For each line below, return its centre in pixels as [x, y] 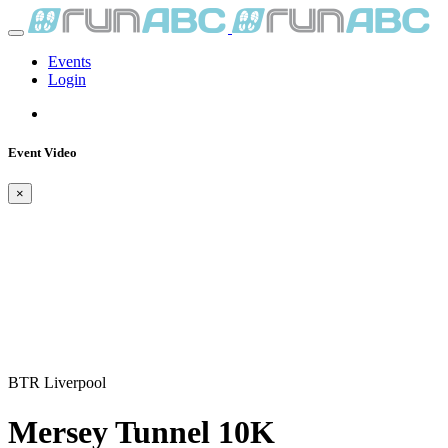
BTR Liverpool [57, 383]
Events [69, 61]
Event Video [42, 153]
